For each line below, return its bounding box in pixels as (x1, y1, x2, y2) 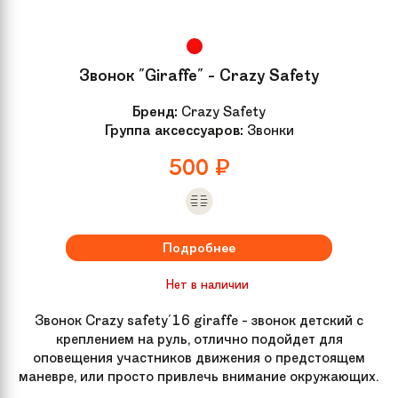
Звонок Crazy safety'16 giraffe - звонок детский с (35, 310, 363, 330)
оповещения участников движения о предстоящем (33, 347, 365, 367)
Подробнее (163, 238, 235, 257)
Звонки (243, 120, 294, 139)
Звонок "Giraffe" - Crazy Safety (79, 64, 319, 86)
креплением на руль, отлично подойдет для (55, 329, 343, 348)
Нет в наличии (165, 275, 249, 292)
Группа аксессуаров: (104, 120, 243, 139)
